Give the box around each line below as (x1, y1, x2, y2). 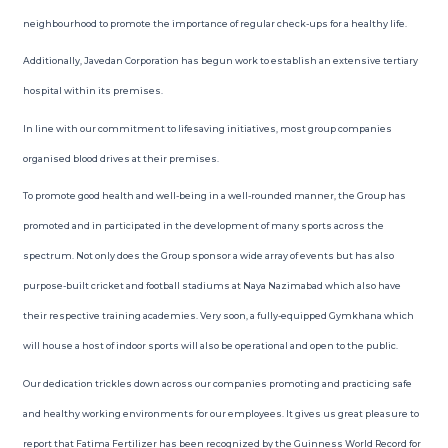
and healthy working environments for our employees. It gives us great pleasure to (22, 407, 419, 419)
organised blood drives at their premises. (22, 152, 219, 164)
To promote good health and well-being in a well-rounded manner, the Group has (22, 190, 406, 201)
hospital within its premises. (22, 85, 163, 96)
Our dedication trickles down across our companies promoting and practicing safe (22, 377, 412, 389)
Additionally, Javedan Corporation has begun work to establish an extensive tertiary (22, 55, 418, 66)
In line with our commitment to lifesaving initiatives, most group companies (22, 122, 392, 134)
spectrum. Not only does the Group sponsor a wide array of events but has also (22, 250, 394, 261)
